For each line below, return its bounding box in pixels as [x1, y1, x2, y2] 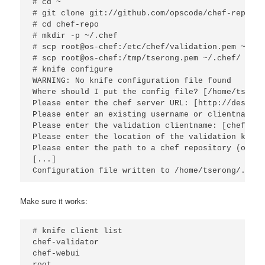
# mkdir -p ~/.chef [33, 31, 118, 41]
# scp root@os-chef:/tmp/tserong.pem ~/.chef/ [33, 54, 241, 63]
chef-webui [33, 249, 80, 258]
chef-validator [33, 238, 99, 247]
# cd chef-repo [33, 20, 99, 30]
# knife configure [33, 65, 114, 75]
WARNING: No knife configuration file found [33, 76, 232, 86]
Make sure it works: [20, 195, 88, 207]
